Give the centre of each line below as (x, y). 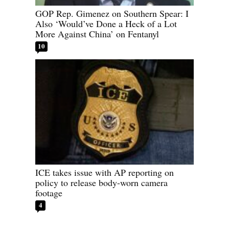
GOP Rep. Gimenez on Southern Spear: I (112, 13)
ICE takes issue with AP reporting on (105, 173)
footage (49, 193)
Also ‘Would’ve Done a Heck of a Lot (106, 23)
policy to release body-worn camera (101, 183)
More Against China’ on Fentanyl (97, 33)
